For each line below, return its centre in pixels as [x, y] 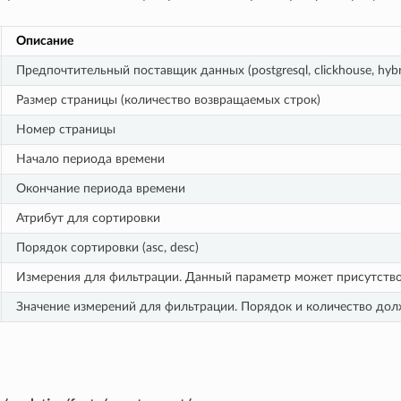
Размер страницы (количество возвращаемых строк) [168, 99]
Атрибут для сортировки [88, 218]
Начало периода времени [90, 158]
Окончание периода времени [100, 188]
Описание [44, 40]
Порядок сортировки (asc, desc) [107, 247]
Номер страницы [65, 129]
